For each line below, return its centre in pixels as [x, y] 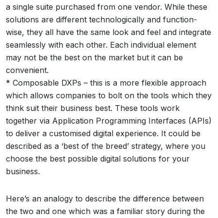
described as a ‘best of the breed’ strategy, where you [106, 146]
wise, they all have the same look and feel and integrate [109, 32]
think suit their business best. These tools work [93, 108]
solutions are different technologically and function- [101, 19]
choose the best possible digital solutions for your [98, 159]
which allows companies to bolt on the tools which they [109, 95]
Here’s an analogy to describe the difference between [105, 199]
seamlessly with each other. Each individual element [101, 45]
